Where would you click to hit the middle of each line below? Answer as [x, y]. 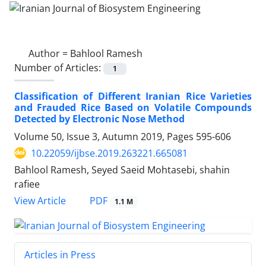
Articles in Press [60, 254]
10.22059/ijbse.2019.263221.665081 [109, 153]
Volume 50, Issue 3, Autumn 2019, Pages [105, 136]
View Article [40, 201]
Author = [49, 53]
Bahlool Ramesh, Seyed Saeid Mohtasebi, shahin [122, 170]
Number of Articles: [59, 67]
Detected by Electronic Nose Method [99, 118]
